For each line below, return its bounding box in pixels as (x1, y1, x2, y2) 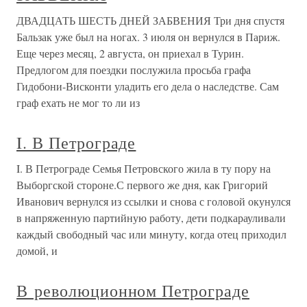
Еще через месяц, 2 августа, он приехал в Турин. (16, 46, 244, 61)
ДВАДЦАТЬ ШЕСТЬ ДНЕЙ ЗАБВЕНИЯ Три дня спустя (16, 13, 284, 28)
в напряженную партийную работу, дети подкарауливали (16, 210, 286, 225)
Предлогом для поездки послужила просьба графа (16, 62, 251, 77)
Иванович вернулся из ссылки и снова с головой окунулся (16, 194, 291, 209)
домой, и (16, 243, 58, 258)
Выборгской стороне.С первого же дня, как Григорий (16, 177, 268, 193)
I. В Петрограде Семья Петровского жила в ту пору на (16, 161, 271, 176)
